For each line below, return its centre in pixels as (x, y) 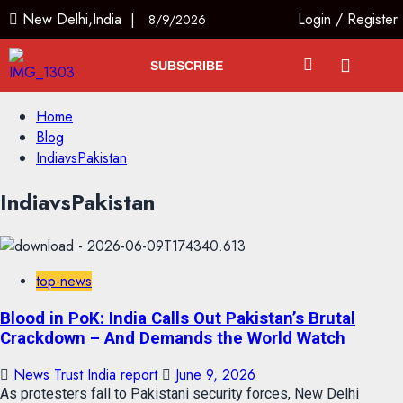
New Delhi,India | (83, 19)
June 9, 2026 (215, 375)
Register (373, 19)
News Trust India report (88, 375)
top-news (64, 281)
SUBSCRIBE (186, 65)
